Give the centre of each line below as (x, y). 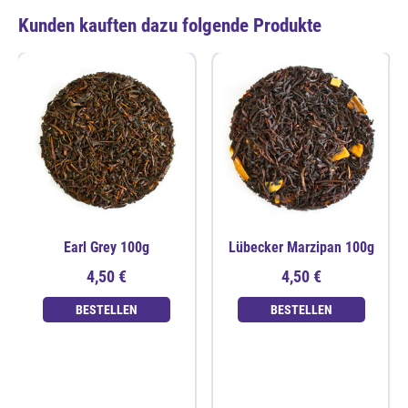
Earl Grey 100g (107, 247)
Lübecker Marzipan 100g (301, 247)
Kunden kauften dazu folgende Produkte (170, 26)
